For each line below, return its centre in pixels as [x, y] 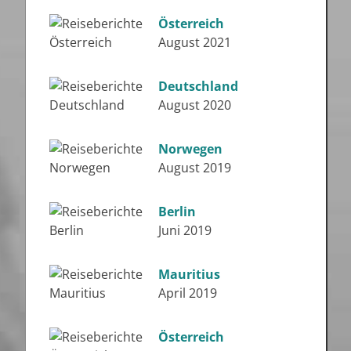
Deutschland [198, 86]
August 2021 [194, 42]
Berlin [177, 211]
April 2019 [187, 293]
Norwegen [190, 148]
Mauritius [189, 274]
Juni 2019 [185, 230]
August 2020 [194, 105]
